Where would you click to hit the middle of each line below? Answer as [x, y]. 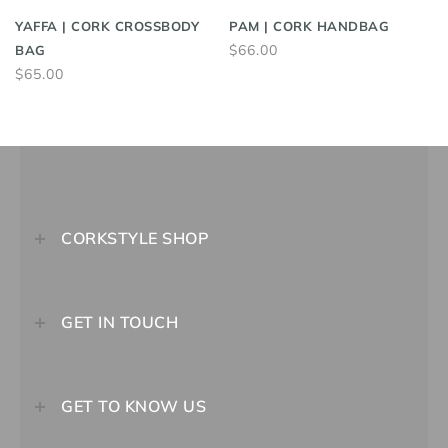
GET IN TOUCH [119, 321]
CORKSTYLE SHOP [135, 237]
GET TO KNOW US [133, 405]
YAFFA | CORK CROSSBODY [107, 25]
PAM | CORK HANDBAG [309, 25]
